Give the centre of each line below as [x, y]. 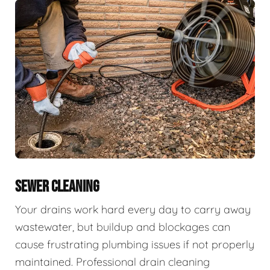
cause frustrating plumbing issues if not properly [135, 245]
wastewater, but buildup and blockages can [123, 227]
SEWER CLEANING [57, 187]
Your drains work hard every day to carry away [133, 210]
